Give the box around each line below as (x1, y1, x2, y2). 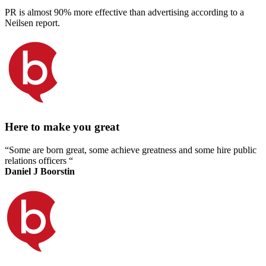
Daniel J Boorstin (5, 166, 75, 176)
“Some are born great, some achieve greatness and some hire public (5, 144, 256, 155)
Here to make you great (5, 120, 119, 133)
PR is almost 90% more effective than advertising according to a (5, 7, 244, 18)
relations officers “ (5, 155, 73, 166)
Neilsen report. (5, 18, 60, 28)
